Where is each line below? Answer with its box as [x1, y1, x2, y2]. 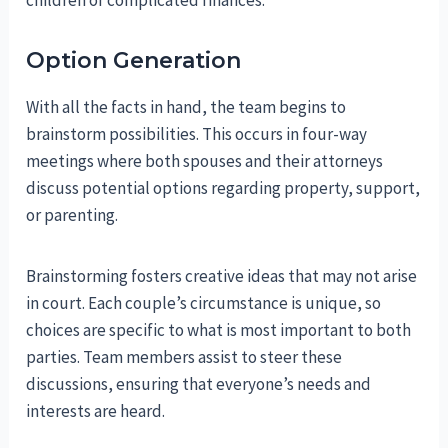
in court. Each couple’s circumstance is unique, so [26, 292, 382, 315]
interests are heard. [26, 400, 166, 423]
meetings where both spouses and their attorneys [26, 150, 384, 173]
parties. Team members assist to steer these [26, 346, 343, 369]
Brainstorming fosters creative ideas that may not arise [26, 265, 418, 288]
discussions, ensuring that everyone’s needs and [26, 373, 372, 396]
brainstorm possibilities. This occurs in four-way [26, 123, 368, 146]
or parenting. [26, 204, 119, 227]
